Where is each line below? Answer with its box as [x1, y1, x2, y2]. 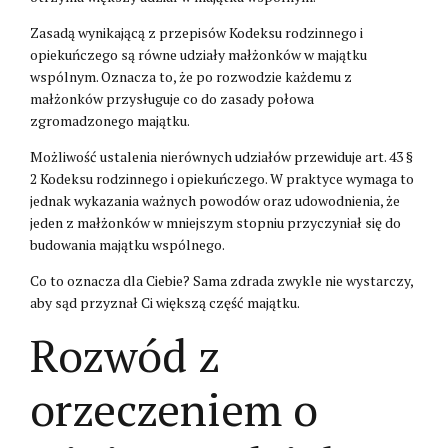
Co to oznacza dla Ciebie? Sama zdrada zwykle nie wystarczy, [30, 270, 413, 290]
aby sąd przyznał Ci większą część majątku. [30, 292, 300, 312]
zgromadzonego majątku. [30, 110, 190, 130]
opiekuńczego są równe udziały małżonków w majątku [30, 44, 367, 64]
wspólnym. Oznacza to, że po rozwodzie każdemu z [30, 66, 352, 86]
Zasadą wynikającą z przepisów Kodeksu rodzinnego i [30, 22, 363, 42]
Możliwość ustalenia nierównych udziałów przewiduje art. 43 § [30, 146, 413, 166]
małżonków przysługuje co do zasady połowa [30, 88, 314, 108]
